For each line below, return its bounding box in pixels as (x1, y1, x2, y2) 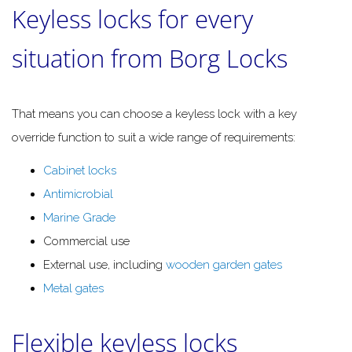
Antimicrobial (43, 187, 113, 202)
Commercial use (43, 234, 130, 249)
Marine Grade (43, 211, 115, 225)
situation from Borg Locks (12, 41, 288, 75)
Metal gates (43, 281, 104, 296)
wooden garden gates (166, 258, 282, 273)
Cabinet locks (43, 163, 116, 178)
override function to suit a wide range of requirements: (12, 130, 295, 145)
